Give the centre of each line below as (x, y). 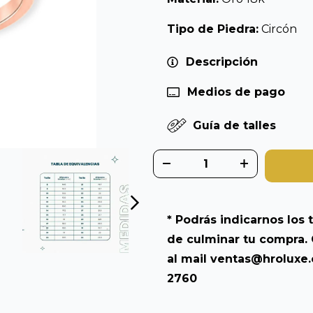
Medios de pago (236, 92)
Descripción (221, 61)
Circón (279, 29)
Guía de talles (232, 126)
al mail (189, 259)
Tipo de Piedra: (213, 29)
